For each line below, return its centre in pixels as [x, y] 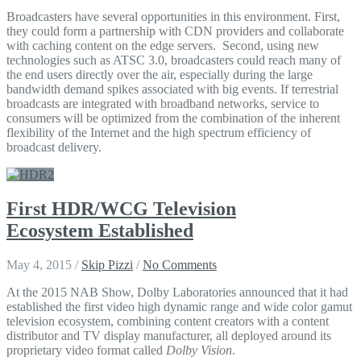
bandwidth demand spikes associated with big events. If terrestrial [172, 89]
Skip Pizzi [107, 265]
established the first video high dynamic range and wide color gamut [179, 307]
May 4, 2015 [41, 265]
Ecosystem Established [100, 231]
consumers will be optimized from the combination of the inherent [173, 118]
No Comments [180, 265]
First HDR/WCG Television [121, 209]
